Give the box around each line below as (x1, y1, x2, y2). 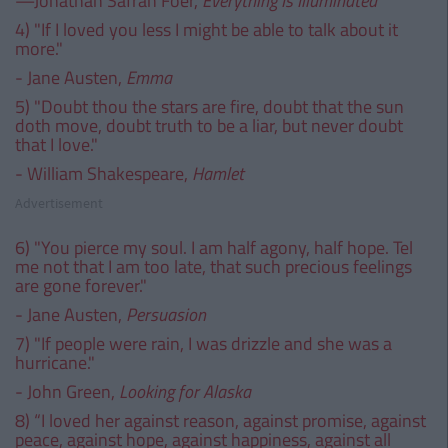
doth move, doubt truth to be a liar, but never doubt (15, 112, 403, 139)
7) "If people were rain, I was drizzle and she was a (15, 330, 392, 357)
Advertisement (15, 194, 103, 212)
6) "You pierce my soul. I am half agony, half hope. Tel (15, 234, 413, 261)
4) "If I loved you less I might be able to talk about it (15, 16, 398, 43)
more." (15, 35, 63, 62)
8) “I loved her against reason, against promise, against (15, 407, 426, 434)
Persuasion (126, 301, 206, 328)
